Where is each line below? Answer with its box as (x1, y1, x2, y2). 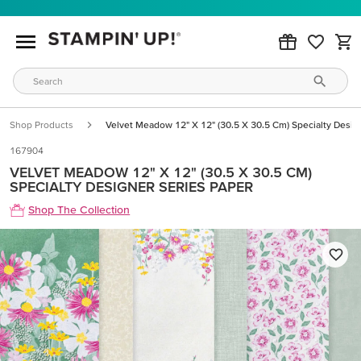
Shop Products (10, 119, 73, 130)
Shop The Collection (28, 203, 131, 217)
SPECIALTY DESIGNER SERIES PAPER (10, 178, 253, 195)
